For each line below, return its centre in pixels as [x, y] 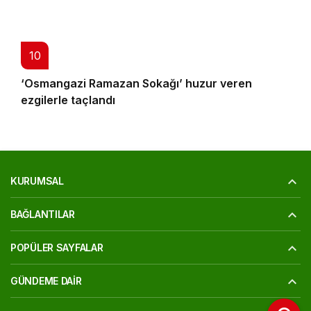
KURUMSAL [37, 181]
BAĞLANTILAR [43, 215]
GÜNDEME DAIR [46, 281]
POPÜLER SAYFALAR [57, 248]
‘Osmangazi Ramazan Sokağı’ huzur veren [136, 84]
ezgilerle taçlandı [68, 100]
